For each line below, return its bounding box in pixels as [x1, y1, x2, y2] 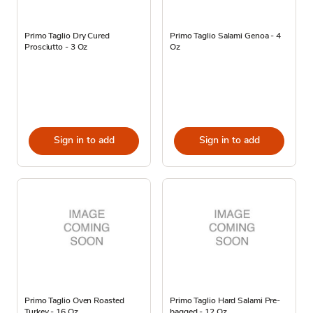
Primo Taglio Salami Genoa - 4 [170, 29, 282, 41]
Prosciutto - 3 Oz [24, 41, 88, 52]
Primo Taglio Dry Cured [24, 29, 110, 41]
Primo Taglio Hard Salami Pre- [170, 294, 281, 306]
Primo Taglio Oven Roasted [24, 294, 124, 306]
